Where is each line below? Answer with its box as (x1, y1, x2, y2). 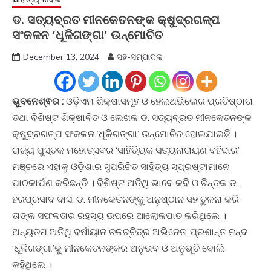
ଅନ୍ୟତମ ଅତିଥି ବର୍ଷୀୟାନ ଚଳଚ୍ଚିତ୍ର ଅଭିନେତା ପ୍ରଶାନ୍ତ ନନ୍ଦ (12, 225, 247, 238)
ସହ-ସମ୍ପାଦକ (117, 51, 162, 62)
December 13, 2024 (23, 51, 99, 62)
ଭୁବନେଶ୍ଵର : (12, 94, 64, 107)
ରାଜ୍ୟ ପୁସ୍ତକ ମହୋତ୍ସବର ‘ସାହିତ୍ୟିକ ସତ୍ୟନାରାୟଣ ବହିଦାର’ (12, 143, 240, 156)
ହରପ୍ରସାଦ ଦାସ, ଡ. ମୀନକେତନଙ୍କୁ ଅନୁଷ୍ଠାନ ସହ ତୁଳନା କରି (12, 192, 239, 205)
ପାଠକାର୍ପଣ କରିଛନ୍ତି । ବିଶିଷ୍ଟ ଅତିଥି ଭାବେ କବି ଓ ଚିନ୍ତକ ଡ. (12, 176, 238, 189)
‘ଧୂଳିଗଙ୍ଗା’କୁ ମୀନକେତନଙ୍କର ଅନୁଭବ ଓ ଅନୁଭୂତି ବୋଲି (12, 241, 224, 254)
